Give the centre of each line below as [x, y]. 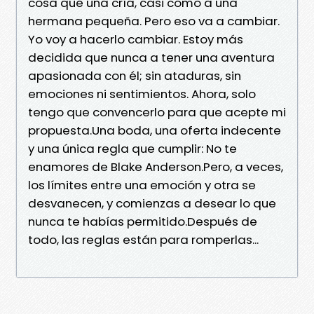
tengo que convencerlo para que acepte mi [157, 112]
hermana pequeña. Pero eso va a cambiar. [154, 21]
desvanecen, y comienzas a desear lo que [152, 203]
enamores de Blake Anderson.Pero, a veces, [156, 166]
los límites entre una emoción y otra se [142, 185]
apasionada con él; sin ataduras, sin [135, 75]
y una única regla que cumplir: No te [132, 148]
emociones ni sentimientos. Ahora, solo [142, 94]
